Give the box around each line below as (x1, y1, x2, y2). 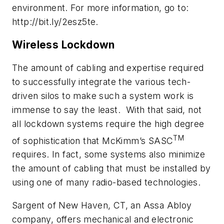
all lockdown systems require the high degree (12, 118, 204, 129)
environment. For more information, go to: (12, 2, 189, 13)
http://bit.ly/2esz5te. (12, 16, 98, 27)
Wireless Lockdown (12, 38, 115, 51)
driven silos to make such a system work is (12, 90, 194, 101)
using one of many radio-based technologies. (12, 177, 201, 188)
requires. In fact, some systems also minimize (12, 149, 205, 160)
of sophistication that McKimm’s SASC (12, 135, 173, 146)
